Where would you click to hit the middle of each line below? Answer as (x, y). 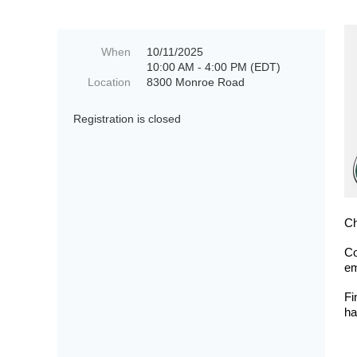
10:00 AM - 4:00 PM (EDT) (214, 67)
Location (109, 82)
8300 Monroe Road (196, 82)
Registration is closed (127, 119)
